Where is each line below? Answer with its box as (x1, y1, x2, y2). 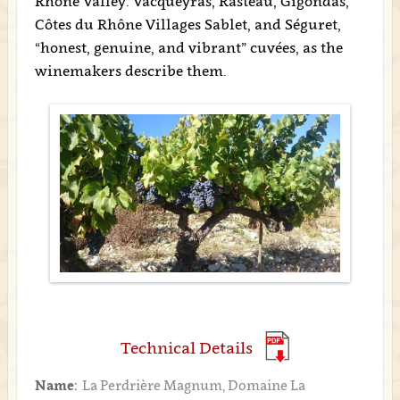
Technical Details (120, 338, 253, 358)
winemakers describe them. (34, 62, 227, 79)
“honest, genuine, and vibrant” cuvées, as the (34, 38, 343, 56)
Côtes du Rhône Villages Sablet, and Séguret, (34, 15, 341, 33)
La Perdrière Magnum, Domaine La (81, 377, 305, 394)
